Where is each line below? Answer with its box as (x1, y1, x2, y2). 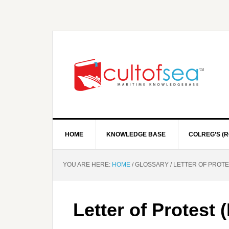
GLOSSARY (133, 161, 170, 168)
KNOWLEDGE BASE (106, 131, 166, 138)
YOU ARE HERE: (63, 161, 112, 168)
